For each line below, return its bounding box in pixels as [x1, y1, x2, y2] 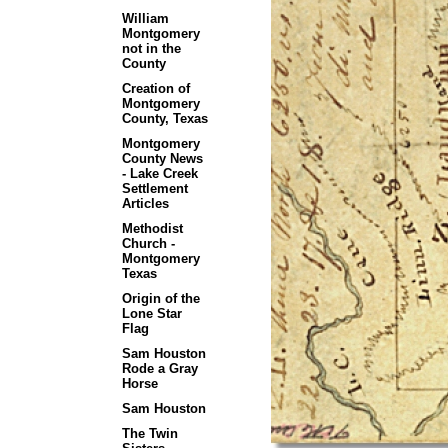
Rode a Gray [121, 361, 198, 376]
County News [121, 151, 203, 166]
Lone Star [121, 306, 182, 321]
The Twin [121, 426, 178, 441]
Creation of [121, 81, 190, 96]
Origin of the [121, 291, 200, 306]
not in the [121, 41, 181, 56]
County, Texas [121, 111, 208, 126]
